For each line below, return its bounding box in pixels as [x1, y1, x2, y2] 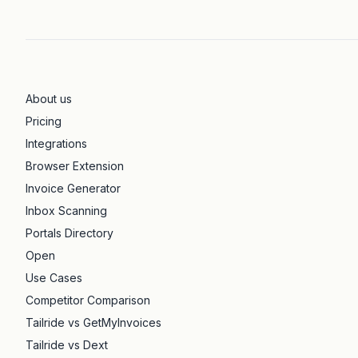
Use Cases [26, 271, 82, 284]
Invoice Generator [26, 181, 121, 195]
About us [26, 92, 72, 105]
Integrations [26, 137, 87, 150]
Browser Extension [26, 159, 124, 173]
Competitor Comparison [26, 293, 150, 307]
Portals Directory [26, 226, 113, 240]
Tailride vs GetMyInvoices [26, 316, 161, 329]
